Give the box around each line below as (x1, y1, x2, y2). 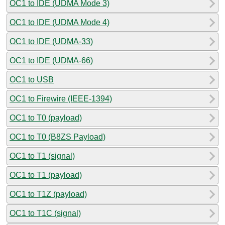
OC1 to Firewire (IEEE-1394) (10, 94, 112, 103)
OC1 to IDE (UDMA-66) (10, 56, 93, 65)
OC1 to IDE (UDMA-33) (10, 37, 93, 46)
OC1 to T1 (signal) (10, 151, 75, 160)
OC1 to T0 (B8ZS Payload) (10, 132, 105, 141)
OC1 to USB (10, 75, 54, 84)
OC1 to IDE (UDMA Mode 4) (10, 18, 109, 27)
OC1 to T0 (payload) (10, 113, 82, 122)
